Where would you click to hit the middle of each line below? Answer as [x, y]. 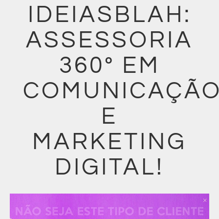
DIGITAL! [109, 167]
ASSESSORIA [109, 40]
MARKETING [109, 142]
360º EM [109, 66]
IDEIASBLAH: [109, 15]
